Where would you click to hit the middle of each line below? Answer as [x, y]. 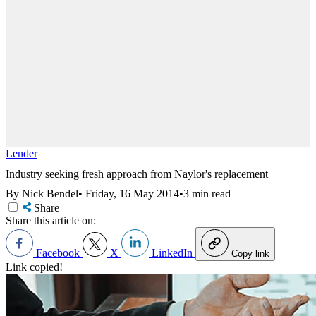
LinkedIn [172, 253]
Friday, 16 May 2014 [132, 194]
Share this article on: [51, 221]
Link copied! [34, 267]
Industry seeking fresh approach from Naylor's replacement [137, 174]
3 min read [207, 194]
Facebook [58, 253]
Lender [22, 153]
